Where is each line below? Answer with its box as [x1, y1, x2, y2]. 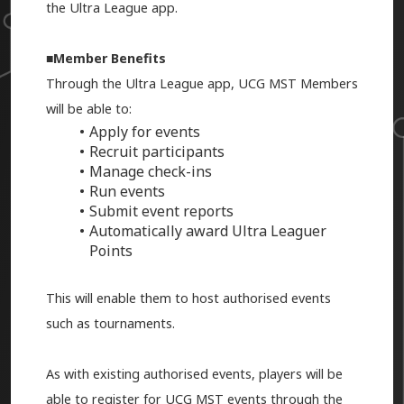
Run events [88, 181, 165, 202]
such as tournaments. [45, 315, 175, 333]
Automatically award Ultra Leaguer [88, 221, 326, 242]
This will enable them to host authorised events [45, 289, 331, 308]
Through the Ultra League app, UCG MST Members [45, 75, 358, 93]
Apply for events [88, 122, 200, 142]
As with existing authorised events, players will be [45, 365, 343, 383]
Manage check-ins [88, 161, 212, 182]
